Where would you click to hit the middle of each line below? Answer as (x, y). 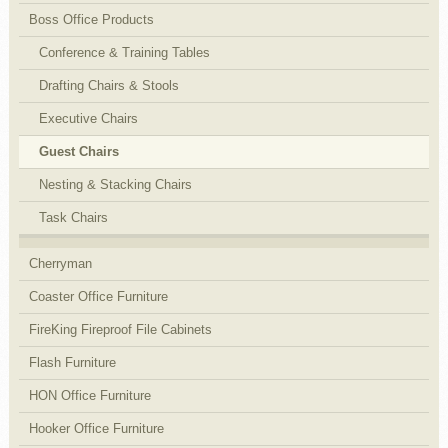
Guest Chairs (78, 151)
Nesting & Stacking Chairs (115, 184)
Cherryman (60, 263)
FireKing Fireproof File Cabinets (120, 329)
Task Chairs (73, 217)
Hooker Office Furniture (96, 428)
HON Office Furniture (89, 395)
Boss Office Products (91, 19)
